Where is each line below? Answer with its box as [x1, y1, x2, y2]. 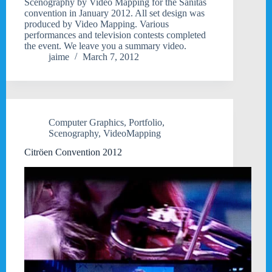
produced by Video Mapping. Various [24, 19, 169, 30]
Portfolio [129, 117, 162, 128]
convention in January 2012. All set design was [24, 8, 205, 19]
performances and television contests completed [24, 30, 206, 41]
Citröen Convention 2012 [24, 147, 122, 158]
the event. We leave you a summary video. [24, 41, 186, 52]
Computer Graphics [49, 117, 124, 128]
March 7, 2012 [83, 52, 139, 63]
